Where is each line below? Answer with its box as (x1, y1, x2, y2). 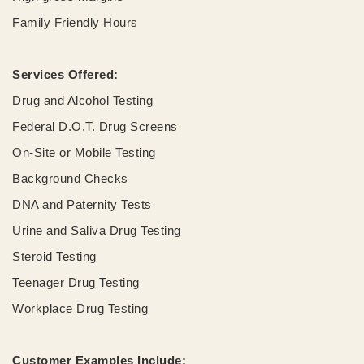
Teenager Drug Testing (12, 275, 140, 289)
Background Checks (12, 171, 128, 185)
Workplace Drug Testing (12, 301, 148, 315)
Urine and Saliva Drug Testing (12, 223, 181, 237)
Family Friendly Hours (12, 15, 138, 29)
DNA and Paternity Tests (12, 197, 159, 211)
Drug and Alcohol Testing (12, 93, 153, 107)
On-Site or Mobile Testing (12, 145, 156, 159)
